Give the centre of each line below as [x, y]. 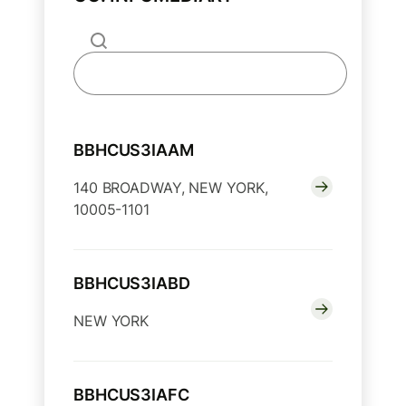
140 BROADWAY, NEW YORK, [171, 188]
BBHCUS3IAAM [134, 150]
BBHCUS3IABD [132, 284]
